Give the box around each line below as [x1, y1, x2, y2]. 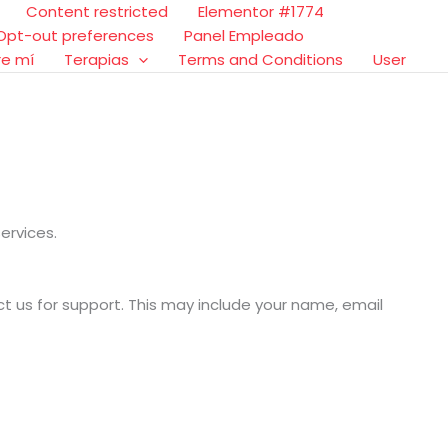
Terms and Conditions [178, 49, 343, 70]
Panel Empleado [184, 25, 304, 46]
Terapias [64, 49, 129, 70]
